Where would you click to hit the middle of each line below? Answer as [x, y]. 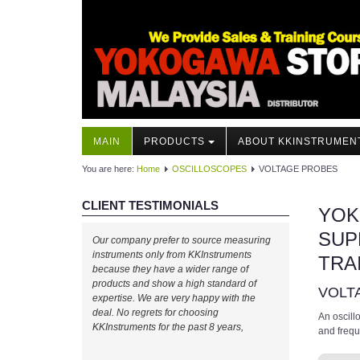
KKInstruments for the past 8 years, [168, 327]
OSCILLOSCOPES [209, 169]
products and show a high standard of [174, 284]
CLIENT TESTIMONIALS [150, 206]
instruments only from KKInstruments [172, 255]
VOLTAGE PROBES [298, 169]
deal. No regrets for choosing [155, 313]
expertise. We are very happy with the [174, 299]
